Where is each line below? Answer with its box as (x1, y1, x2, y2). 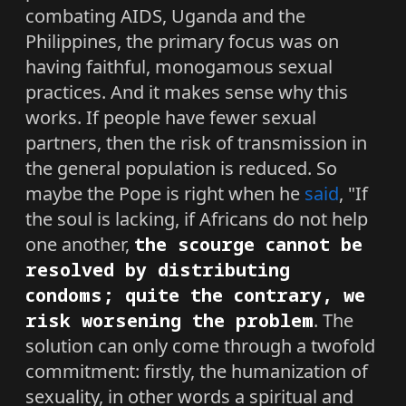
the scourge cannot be (134, 231, 362, 256)
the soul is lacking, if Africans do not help (25, 206, 368, 231)
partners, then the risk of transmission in (25, 130, 367, 155)
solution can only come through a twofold (25, 333, 375, 358)
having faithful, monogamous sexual (25, 53, 333, 79)
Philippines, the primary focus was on (25, 28, 339, 53)
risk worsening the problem (25, 307, 314, 333)
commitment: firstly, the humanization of (25, 358, 368, 383)
